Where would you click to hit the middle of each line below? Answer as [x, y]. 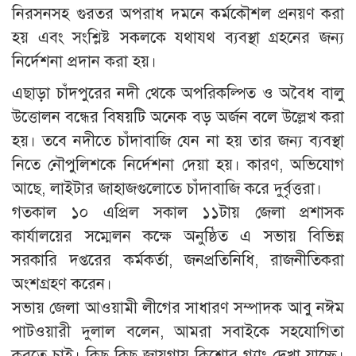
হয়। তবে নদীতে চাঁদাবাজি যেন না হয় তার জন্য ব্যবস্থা [178, 141]
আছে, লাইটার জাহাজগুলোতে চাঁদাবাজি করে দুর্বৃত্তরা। [167, 188]
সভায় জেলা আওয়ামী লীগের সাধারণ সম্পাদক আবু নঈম [178, 308]
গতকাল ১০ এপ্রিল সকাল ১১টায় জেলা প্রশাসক [178, 212]
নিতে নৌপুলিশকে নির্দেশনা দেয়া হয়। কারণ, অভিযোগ [178, 164]
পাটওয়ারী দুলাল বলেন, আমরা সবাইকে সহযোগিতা [178, 331]
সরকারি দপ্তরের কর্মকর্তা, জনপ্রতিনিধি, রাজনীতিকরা [178, 260]
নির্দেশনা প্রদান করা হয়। [84, 61]
